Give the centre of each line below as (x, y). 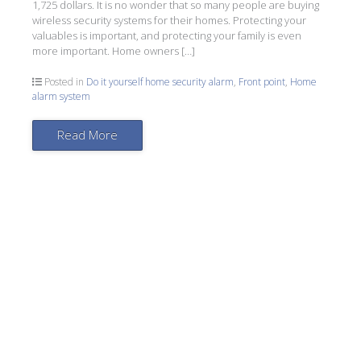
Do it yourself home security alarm (160, 81)
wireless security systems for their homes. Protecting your (169, 20)
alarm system (61, 96)
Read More (87, 134)
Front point (262, 81)
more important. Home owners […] (114, 51)
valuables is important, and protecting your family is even (167, 35)
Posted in (64, 81)
